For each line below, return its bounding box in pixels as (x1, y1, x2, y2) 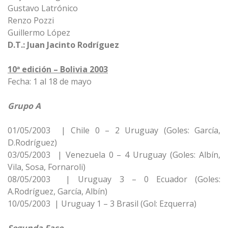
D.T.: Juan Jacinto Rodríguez (8, 39, 119, 50)
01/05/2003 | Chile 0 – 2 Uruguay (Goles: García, (8, 125, 220, 136)
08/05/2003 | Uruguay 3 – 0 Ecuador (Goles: (8, 174, 220, 185)
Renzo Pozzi (8, 15, 54, 26)
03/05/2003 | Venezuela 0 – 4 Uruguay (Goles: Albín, (8, 149, 220, 160)
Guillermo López (8, 27, 70, 38)
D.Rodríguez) (8, 137, 57, 148)
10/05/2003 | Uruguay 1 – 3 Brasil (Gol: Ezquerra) (8, 198, 196, 209)
